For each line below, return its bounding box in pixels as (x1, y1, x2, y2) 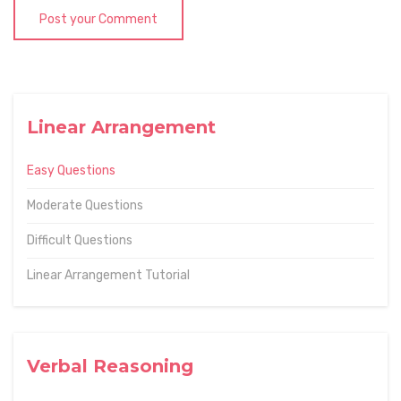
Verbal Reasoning (27, 355, 193, 378)
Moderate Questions (27, 198, 143, 214)
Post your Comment (39, 12, 158, 28)
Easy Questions (27, 163, 115, 179)
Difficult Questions (27, 233, 132, 249)
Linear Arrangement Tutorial (27, 268, 190, 284)
